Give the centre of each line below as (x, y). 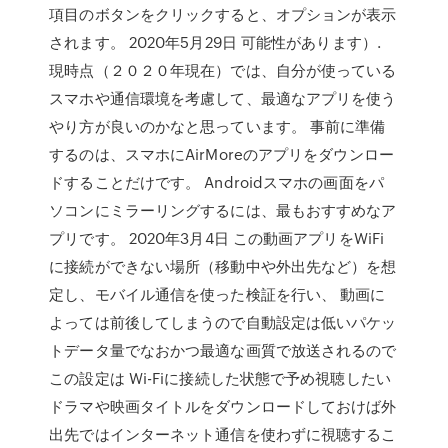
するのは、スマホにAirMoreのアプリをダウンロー (221, 154)
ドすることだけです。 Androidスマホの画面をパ (216, 182)
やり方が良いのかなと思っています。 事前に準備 (217, 126)
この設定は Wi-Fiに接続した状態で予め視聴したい (220, 378)
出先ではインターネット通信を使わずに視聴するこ (223, 434)
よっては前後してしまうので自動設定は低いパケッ (223, 322)
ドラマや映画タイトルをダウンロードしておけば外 (223, 406)
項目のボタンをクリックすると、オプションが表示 (223, 14)
